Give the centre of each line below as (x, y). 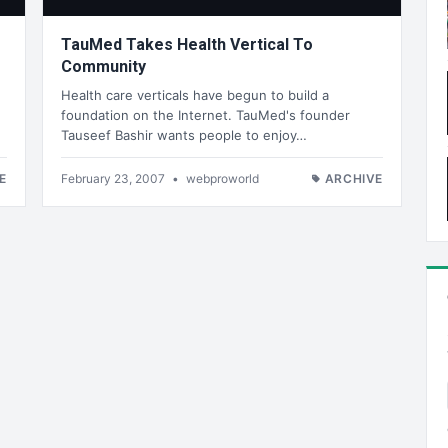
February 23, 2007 (114, 178)
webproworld (222, 178)
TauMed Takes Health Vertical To (187, 45)
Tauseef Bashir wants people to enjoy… (184, 134)
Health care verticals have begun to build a (195, 94)
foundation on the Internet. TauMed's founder (205, 114)
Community (103, 67)
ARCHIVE (353, 178)
